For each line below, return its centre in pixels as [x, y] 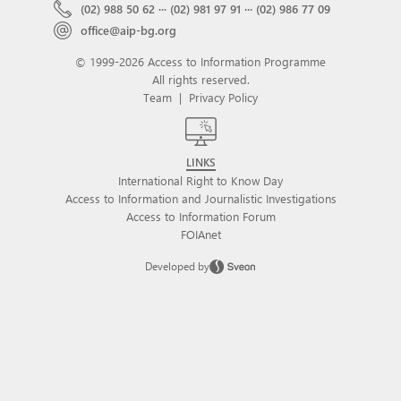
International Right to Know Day [200, 180]
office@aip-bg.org [128, 30]
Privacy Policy [223, 97]
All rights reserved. [200, 79]
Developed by [177, 266]
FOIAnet [200, 234]
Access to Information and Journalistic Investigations [200, 198]
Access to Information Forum [200, 216]
